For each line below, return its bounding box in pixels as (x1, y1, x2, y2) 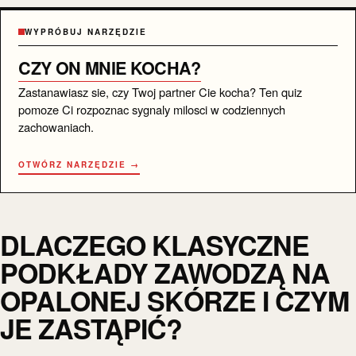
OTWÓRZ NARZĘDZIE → (18, 158, 141, 170)
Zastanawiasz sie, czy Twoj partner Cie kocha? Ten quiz (18, 83, 303, 100)
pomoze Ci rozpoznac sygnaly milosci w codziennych (18, 100, 286, 118)
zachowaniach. (18, 118, 95, 135)
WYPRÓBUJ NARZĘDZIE (25, 25, 148, 37)
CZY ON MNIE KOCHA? (18, 55, 201, 80)
